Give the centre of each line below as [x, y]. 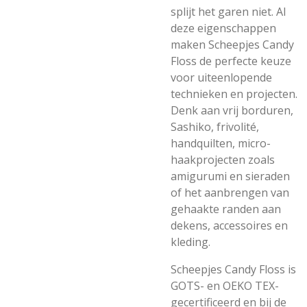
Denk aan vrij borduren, [232, 110]
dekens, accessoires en [229, 225]
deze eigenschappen [223, 28]
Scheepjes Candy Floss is [233, 269]
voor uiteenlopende [221, 77]
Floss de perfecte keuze [231, 61]
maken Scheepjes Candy [232, 45]
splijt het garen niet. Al [228, 12]
